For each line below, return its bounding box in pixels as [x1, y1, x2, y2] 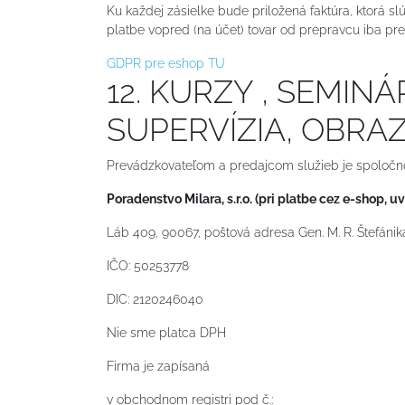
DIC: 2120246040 [107, 291, 203, 306]
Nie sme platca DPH [107, 325, 226, 340]
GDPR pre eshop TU [107, 55, 225, 71]
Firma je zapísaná [107, 358, 210, 373]
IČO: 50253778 [107, 258, 189, 273]
